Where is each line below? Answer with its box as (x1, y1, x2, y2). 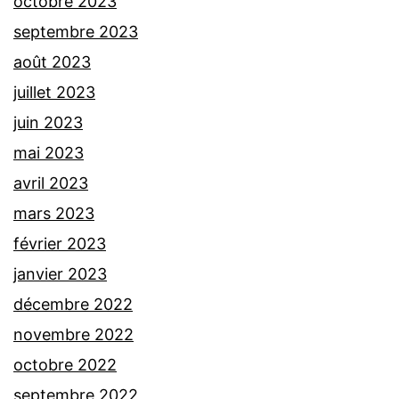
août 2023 (13, 53, 91, 72)
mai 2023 (13, 143, 84, 163)
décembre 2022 (13, 295, 133, 314)
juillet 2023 (13, 83, 95, 102)
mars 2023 (13, 204, 94, 224)
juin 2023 (13, 113, 83, 133)
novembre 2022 (13, 325, 134, 345)
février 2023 (13, 234, 106, 254)
